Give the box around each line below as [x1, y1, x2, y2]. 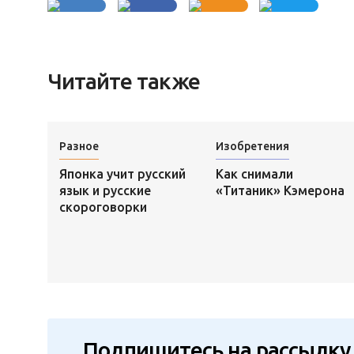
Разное [58, 140, 99, 153]
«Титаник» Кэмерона [215, 183, 345, 198]
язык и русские [58, 183, 151, 198]
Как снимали [215, 166, 293, 181]
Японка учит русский [58, 166, 186, 181]
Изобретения [215, 140, 289, 153]
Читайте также [47, 69, 200, 94]
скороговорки [58, 199, 147, 214]
